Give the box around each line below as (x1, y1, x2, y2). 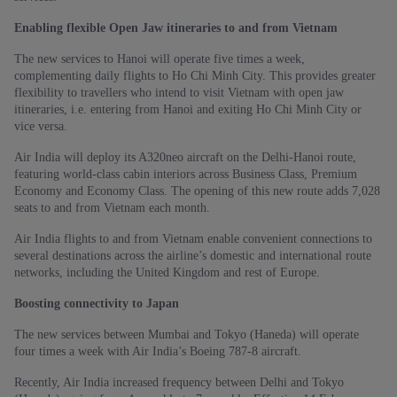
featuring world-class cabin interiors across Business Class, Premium (14, 167, 357, 181)
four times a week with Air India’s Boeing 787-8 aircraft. (14, 345, 301, 358)
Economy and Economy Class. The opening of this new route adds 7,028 (14, 184, 380, 198)
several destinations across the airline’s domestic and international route (14, 249, 371, 262)
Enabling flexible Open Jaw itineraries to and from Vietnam (14, 21, 338, 35)
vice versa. (14, 120, 67, 133)
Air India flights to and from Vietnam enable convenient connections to (14, 232, 372, 245)
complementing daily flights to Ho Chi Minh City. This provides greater (14, 69, 376, 82)
